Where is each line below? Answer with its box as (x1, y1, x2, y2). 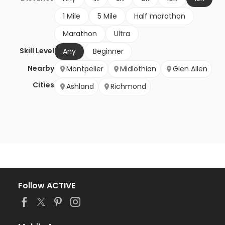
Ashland (66, 81, 94, 92)
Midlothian (120, 64, 156, 74)
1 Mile (63, 11, 80, 22)
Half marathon (134, 11, 185, 22)
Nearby (28, 63, 54, 74)
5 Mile (97, 11, 117, 22)
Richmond (110, 81, 146, 92)
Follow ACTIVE (18, 180, 75, 192)
